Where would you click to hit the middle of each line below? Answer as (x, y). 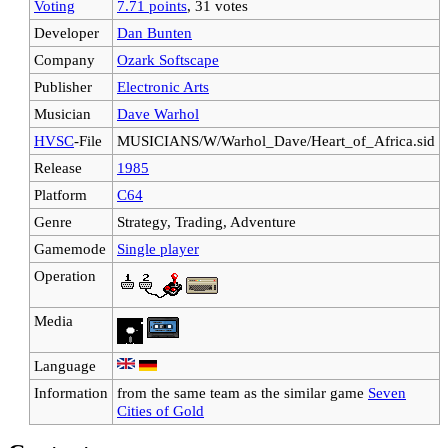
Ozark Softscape (168, 59)
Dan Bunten (154, 32)
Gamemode (70, 248)
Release (58, 167)
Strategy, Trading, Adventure (206, 221)
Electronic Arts (163, 86)
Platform (60, 194)
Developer (66, 32)
